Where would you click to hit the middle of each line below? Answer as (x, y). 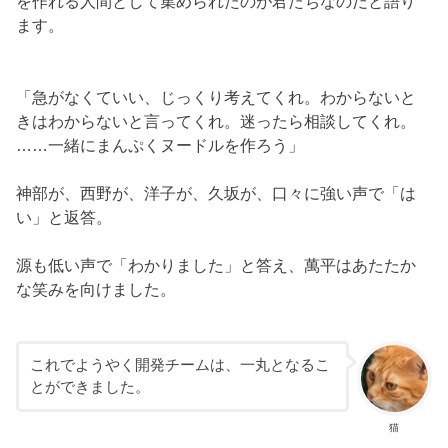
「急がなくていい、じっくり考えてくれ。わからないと (216, 97)
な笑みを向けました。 (96, 289)
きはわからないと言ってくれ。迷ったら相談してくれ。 (216, 121)
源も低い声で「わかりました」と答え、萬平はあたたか (216, 265)
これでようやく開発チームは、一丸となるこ (179, 365)
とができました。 (89, 387)
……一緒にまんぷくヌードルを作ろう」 (160, 145)
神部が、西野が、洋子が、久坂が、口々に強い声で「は (216, 193)
